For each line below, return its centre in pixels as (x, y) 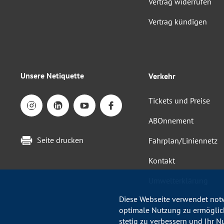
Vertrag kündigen (178, 21)
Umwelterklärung (178, 180)
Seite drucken (60, 140)
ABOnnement (171, 120)
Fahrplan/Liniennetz (183, 140)
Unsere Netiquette (52, 75)
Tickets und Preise (179, 100)
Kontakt (162, 160)
